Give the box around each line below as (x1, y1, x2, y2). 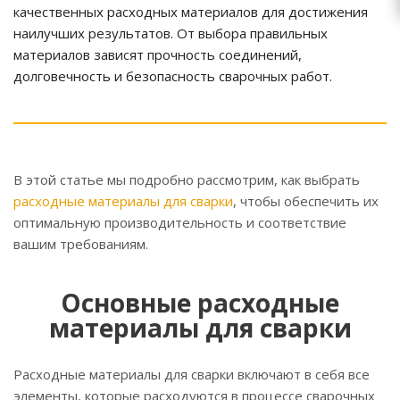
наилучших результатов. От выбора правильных (13, 24, 328, 43)
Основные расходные (61, 286, 339, 321)
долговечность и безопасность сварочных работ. (13, 67, 332, 86)
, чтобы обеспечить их (233, 192, 379, 211)
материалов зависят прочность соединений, (13, 46, 302, 64)
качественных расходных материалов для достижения (13, 3, 368, 21)
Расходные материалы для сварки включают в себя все (13, 365, 370, 384)
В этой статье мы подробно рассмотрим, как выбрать (13, 171, 360, 189)
